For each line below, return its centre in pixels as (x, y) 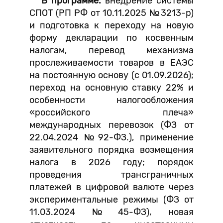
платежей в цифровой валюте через (111, 187)
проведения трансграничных (111, 175)
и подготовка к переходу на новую (111, 25)
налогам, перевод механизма (111, 50)
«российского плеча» (111, 112)
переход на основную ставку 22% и (111, 88)
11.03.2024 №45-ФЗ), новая (111, 212)
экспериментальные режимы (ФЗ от (111, 200)
